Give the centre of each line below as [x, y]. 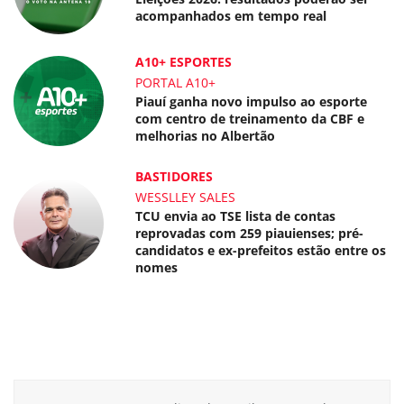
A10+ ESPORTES [184, 62]
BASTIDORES [174, 177]
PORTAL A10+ [176, 83]
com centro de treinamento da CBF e [250, 119]
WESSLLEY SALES [186, 197]
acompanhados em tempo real [231, 16]
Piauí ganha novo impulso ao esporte [252, 102]
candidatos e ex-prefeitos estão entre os [261, 251]
